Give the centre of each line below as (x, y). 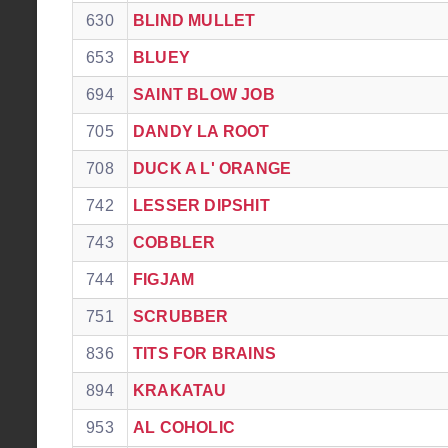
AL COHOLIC (184, 427)
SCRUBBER (181, 316)
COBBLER (174, 242)
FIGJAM (164, 279)
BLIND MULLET (194, 20)
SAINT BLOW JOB (204, 94)
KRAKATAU (180, 390)
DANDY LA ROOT (201, 131)
